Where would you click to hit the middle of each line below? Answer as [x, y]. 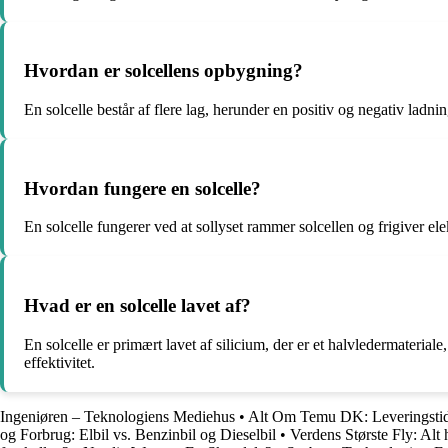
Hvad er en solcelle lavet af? [137, 306]
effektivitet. [59, 362]
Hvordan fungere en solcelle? [142, 188]
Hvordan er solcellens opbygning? [163, 71]
